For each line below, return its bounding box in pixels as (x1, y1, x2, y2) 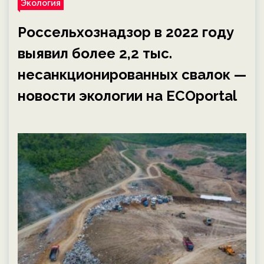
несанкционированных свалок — (18, 66, 246, 83)
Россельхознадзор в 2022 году (18, 24, 234, 41)
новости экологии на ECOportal (18, 87, 237, 104)
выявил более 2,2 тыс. (18, 45, 172, 62)
